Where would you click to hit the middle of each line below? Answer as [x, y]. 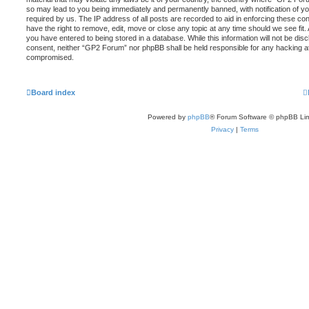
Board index [53, 92]
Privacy [222, 129]
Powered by [167, 117]
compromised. [50, 57]
